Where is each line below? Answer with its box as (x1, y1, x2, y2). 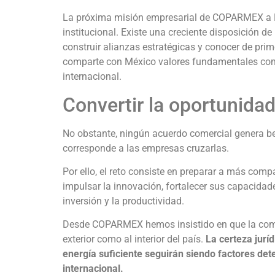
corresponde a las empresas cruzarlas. (63, 142, 229, 154)
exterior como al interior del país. (63, 233, 206, 246)
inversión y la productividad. (63, 195, 184, 207)
